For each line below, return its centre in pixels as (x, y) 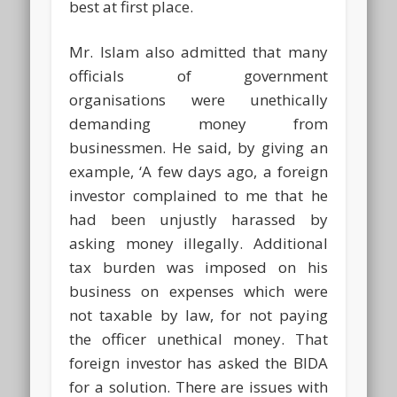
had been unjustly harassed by (198, 219)
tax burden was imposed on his (198, 267)
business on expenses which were (198, 291)
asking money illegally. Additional (198, 243)
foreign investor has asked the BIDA (198, 362)
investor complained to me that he (198, 195)
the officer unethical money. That (198, 339)
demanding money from (198, 123)
